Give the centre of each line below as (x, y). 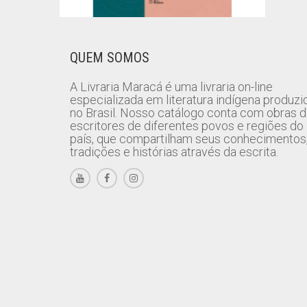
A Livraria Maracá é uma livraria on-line (171, 87)
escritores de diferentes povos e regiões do (187, 126)
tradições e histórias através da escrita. (174, 152)
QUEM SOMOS (110, 58)
